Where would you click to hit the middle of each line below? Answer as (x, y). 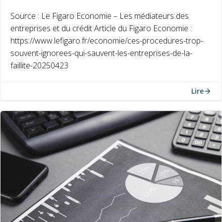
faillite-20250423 (39, 65)
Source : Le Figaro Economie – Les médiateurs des (100, 16)
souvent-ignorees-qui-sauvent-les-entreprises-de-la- (101, 53)
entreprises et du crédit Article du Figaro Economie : (101, 28)
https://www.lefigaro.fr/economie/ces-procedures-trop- (107, 41)
